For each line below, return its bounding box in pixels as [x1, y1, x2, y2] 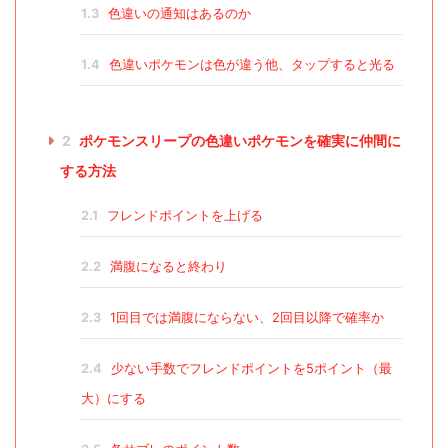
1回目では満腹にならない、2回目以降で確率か [105, 310, 384, 326]
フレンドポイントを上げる [102, 208, 263, 224]
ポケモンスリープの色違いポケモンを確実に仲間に [75, 132, 401, 150]
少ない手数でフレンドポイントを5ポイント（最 [106, 361, 392, 377]
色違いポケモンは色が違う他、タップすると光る [104, 57, 395, 73]
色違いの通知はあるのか [103, 6, 251, 22]
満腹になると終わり [105, 259, 227, 275]
